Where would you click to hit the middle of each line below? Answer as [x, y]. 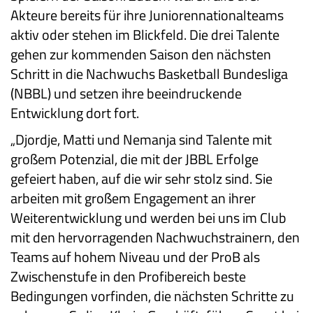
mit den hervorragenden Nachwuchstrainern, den [155, 238]
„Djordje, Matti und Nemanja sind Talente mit [141, 140]
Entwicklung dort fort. [75, 113]
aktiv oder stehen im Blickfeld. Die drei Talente [145, 35]
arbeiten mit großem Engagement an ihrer [133, 198]
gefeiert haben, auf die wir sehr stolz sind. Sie [141, 179]
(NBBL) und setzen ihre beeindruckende [126, 94]
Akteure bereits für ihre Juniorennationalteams [147, 15]
